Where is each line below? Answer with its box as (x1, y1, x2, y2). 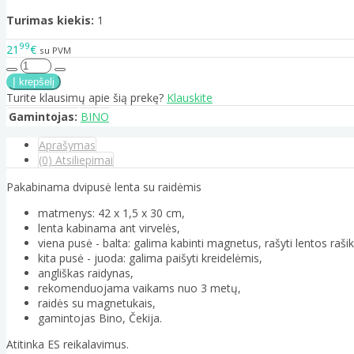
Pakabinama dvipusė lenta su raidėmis (6, 179, 201, 194)
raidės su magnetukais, (38, 295, 156, 311)
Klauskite (167, 89, 213, 105)
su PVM (40, 43, 71, 56)
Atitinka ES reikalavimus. (6, 336, 129, 352)
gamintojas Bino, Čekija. (38, 310, 162, 326)
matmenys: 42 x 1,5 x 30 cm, (38, 205, 185, 220)
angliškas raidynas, (38, 265, 134, 281)
